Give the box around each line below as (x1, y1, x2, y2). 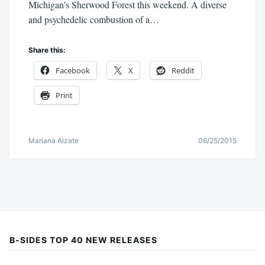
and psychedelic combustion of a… (28, 12, 159, 25)
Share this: (28, 46, 66, 55)
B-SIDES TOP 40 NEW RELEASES (9, 235, 157, 245)
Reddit (172, 65, 195, 76)
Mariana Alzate (28, 136, 79, 146)
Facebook (56, 65, 90, 76)
